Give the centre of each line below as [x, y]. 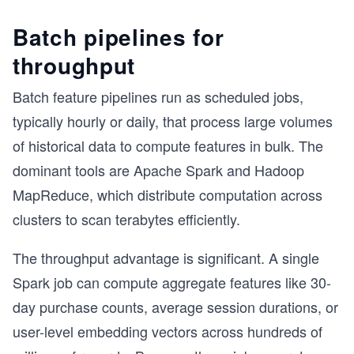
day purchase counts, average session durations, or [175, 307]
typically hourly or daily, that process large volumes [173, 121]
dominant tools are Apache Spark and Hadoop [158, 170]
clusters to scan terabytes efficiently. [126, 219]
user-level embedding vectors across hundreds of [168, 331]
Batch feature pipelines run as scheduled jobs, [158, 96]
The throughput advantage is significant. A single [166, 258]
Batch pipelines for [119, 37]
